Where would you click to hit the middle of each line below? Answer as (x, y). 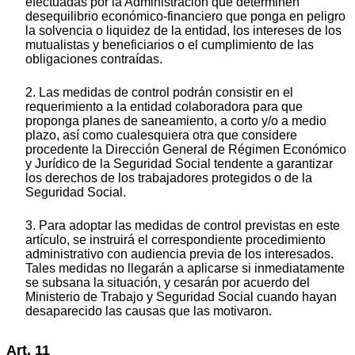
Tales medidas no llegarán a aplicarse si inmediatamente (185, 269)
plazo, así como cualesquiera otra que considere (161, 136)
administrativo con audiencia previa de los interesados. (179, 254)
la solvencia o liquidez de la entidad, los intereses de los (183, 31)
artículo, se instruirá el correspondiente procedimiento (176, 240)
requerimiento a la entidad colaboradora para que (164, 107)
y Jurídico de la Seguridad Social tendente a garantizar (179, 164)
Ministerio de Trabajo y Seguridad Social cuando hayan (181, 297)
